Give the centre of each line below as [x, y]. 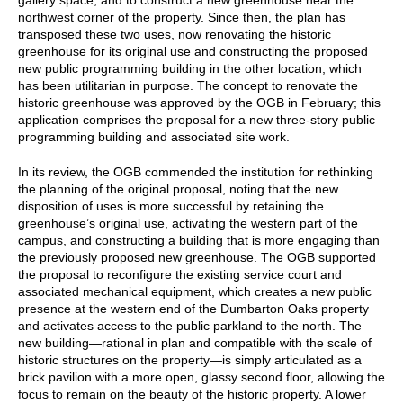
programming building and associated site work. [154, 136]
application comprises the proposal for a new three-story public [197, 119]
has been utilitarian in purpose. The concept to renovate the [188, 85]
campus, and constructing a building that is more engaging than [199, 240]
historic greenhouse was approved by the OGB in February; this [199, 102]
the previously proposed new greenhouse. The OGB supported [197, 257]
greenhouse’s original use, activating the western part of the [188, 223]
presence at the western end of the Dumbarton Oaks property [193, 308]
